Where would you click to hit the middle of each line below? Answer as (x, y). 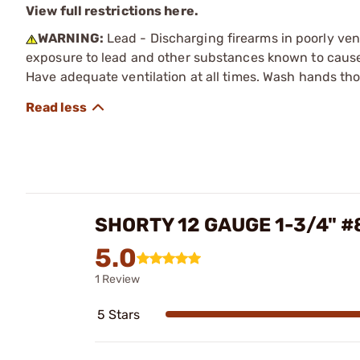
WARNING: (71, 38)
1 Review (117, 279)
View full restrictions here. (112, 10)
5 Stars (119, 314)
